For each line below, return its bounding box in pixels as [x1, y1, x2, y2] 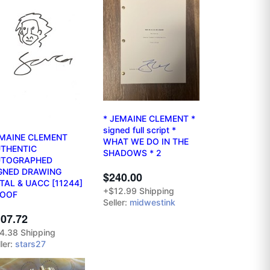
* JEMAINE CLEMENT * [103, 113, 195, 124]
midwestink [130, 196, 175, 207]
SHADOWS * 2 [103, 147, 162, 158]
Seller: [103, 196, 130, 207]
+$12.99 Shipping [103, 185, 174, 196]
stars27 [15, 239, 46, 250]
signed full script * [103, 124, 176, 135]
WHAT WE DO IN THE [103, 136, 189, 146]
